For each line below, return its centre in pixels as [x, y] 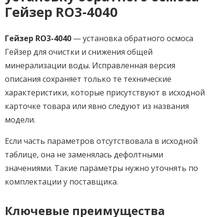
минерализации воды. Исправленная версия [90, 65]
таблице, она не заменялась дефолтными [84, 154]
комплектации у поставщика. [62, 181]
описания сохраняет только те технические [88, 79]
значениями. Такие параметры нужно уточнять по [101, 168]
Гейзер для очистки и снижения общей [79, 52]
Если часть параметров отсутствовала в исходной [101, 141]
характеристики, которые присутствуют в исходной [105, 92]
